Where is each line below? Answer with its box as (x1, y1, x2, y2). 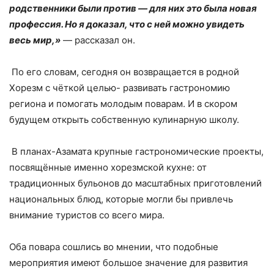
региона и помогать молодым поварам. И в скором (9, 97, 237, 109)
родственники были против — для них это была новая (9, 2, 257, 14)
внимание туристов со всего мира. (9, 209, 165, 221)
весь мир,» (9, 34, 61, 46)
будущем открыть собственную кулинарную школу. (9, 113, 239, 125)
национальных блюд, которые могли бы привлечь (9, 193, 233, 205)
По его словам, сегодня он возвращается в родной (9, 65, 239, 78)
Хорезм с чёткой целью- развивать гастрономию (9, 81, 230, 94)
